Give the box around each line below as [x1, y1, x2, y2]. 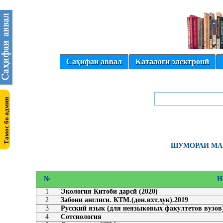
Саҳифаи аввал [66, 57, 122, 66]
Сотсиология [61, 213, 102, 221]
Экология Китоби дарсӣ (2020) [61, 188, 158, 195]
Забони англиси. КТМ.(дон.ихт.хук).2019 [61, 196, 188, 204]
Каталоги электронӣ [135, 57, 209, 66]
